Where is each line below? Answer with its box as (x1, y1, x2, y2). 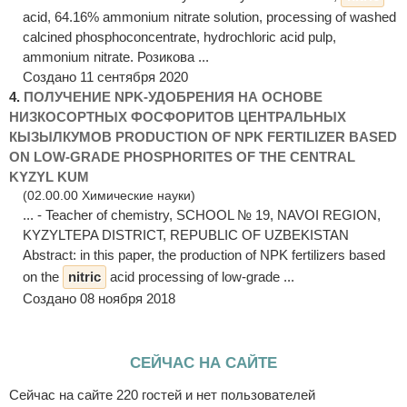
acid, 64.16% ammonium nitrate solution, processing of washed (23, 8, 396, 25)
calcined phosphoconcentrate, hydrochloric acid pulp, (23, 28, 336, 45)
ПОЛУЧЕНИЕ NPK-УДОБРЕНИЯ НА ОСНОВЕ (24, 88, 323, 104)
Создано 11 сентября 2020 (23, 68, 188, 84)
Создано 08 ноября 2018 (23, 290, 175, 306)
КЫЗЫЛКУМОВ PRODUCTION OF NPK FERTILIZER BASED (9, 128, 397, 144)
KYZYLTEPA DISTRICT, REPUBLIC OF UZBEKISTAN (23, 226, 349, 243)
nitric (68, 268, 101, 284)
